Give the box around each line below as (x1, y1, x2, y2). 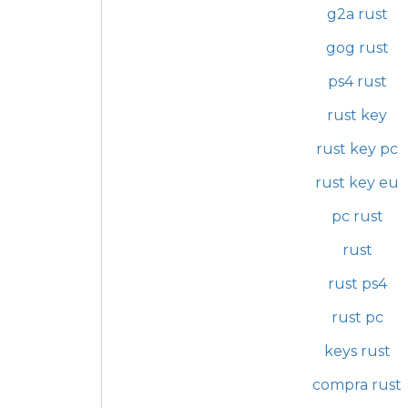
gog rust (325, 38, 389, 56)
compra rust (312, 375, 402, 393)
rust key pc (316, 139, 398, 158)
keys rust (323, 342, 391, 360)
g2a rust (326, 5, 388, 23)
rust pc (331, 308, 383, 326)
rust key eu (315, 173, 399, 191)
